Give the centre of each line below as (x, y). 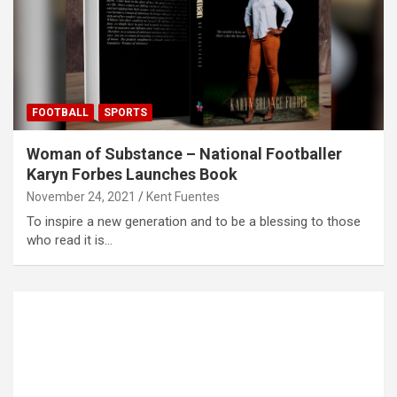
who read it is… (70, 240)
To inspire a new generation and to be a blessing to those (194, 221)
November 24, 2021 (81, 196)
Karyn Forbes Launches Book (132, 174)
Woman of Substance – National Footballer (184, 153)
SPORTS (125, 112)
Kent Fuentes (183, 196)
